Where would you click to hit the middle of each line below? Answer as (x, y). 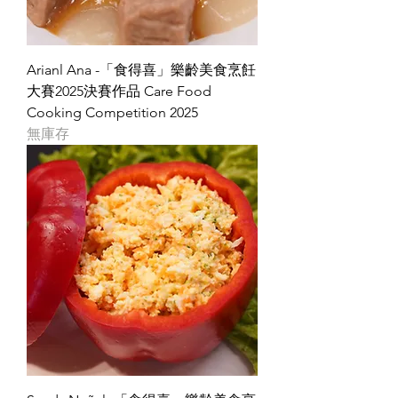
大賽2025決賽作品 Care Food (119, 91)
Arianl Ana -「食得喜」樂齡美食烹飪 (141, 70)
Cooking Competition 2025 (112, 112)
